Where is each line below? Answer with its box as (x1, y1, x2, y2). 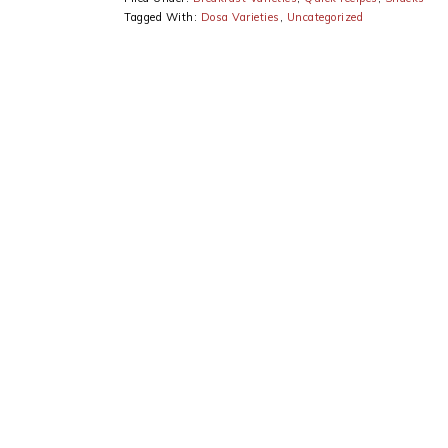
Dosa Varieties (200, 10, 280, 25)
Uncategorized (286, 10, 363, 25)
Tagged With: (124, 10, 201, 25)
